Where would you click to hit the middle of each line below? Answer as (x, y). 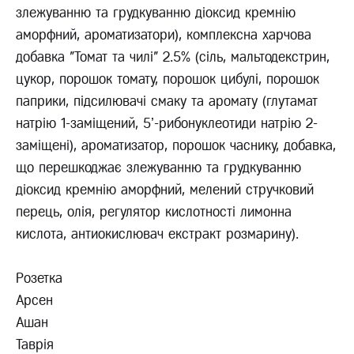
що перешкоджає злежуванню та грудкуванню (158, 168)
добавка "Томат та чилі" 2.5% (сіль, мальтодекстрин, (173, 57)
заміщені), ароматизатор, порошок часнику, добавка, (176, 146)
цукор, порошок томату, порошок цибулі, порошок (168, 79)
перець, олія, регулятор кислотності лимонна (154, 212)
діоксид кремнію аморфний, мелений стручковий (165, 190)
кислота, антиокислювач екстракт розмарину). (157, 234)
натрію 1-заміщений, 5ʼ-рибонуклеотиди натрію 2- (167, 124)
